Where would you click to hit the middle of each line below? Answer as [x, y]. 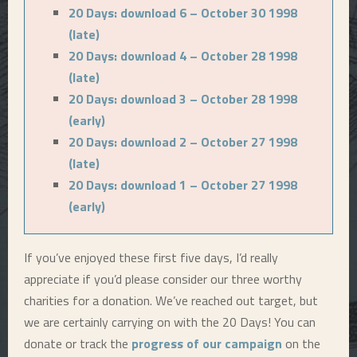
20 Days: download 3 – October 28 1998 [183, 99]
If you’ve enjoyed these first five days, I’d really [151, 257]
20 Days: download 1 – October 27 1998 [183, 185]
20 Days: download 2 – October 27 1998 [183, 142]
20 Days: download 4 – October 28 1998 [183, 56]
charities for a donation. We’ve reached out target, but [171, 300]
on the [301, 343]
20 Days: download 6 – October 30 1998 [183, 13]
